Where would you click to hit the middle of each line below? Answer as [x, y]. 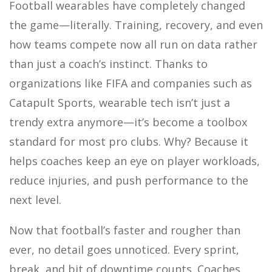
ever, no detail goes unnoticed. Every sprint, [124, 250]
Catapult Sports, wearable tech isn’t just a [120, 103]
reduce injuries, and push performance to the [129, 181]
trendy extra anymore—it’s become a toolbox [128, 122]
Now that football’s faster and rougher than [125, 230]
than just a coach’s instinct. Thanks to [108, 64]
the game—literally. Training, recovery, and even [136, 25]
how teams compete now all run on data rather [133, 45]
